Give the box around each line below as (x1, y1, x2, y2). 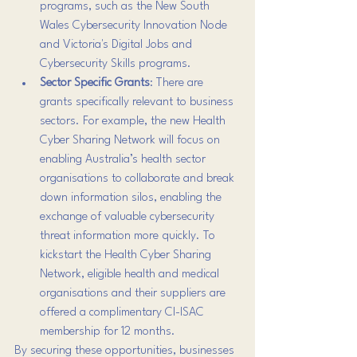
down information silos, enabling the (40, 191, 225, 204)
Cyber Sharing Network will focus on (40, 134, 223, 147)
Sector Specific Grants (40, 76, 150, 89)
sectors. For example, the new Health (40, 115, 229, 127)
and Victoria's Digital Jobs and (40, 38, 195, 51)
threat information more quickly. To (40, 229, 218, 242)
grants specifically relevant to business (40, 96, 237, 108)
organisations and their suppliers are (40, 287, 229, 300)
